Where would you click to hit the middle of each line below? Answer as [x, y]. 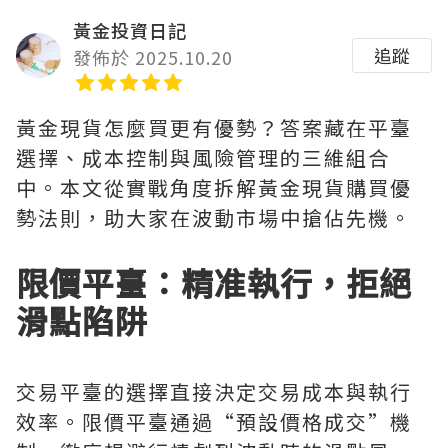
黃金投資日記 [130, 30]
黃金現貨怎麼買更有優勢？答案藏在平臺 [214, 127]
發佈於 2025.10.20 [153, 57]
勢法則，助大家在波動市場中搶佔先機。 [214, 217]
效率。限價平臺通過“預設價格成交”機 [214, 421]
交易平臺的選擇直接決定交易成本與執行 [214, 391]
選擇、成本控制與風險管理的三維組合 [203, 157]
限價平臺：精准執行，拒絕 [214, 282]
